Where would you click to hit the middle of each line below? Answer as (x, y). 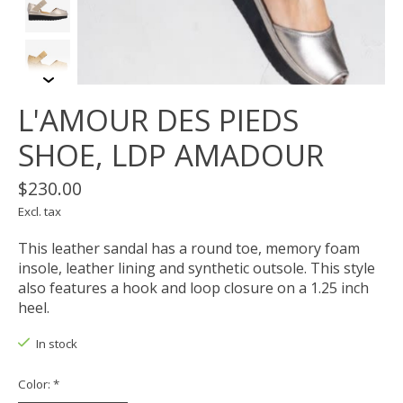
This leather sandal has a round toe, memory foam (189, 249)
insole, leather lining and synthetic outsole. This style (197, 269)
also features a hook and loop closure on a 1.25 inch (193, 288)
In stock (56, 344)
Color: (36, 384)
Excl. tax (40, 212)
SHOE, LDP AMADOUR (171, 156)
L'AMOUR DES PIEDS (158, 121)
